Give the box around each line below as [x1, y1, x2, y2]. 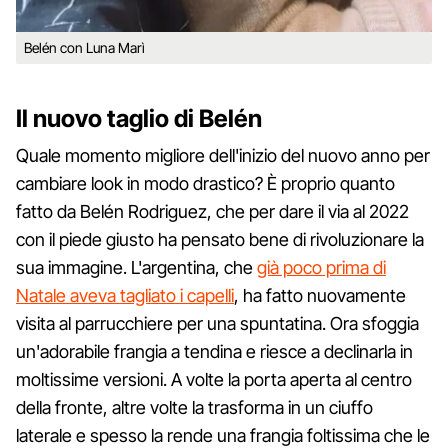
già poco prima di [257, 256, 386, 278]
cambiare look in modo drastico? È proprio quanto [16, 172, 395, 194]
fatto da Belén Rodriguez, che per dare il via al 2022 [16, 200, 409, 222]
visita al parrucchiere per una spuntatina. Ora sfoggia [16, 312, 419, 334]
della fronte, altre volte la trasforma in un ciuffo [16, 396, 373, 418]
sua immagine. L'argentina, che [16, 256, 257, 278]
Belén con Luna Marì [24, 38, 145, 56]
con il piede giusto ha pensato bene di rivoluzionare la [16, 228, 424, 250]
